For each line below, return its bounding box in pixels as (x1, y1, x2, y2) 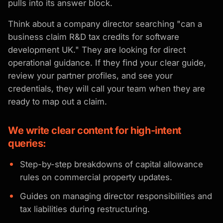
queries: (8, 137, 46, 149)
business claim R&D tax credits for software (8, 31, 179, 42)
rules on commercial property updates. (20, 172, 172, 182)
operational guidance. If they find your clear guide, (8, 57, 206, 68)
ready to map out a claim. (8, 96, 107, 107)
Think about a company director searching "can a (8, 18, 202, 29)
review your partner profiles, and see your (8, 70, 173, 81)
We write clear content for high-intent (8, 124, 181, 136)
